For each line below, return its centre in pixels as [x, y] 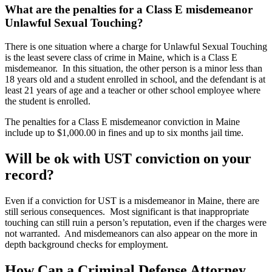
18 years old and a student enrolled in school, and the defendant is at [135, 80]
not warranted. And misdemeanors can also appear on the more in [131, 233]
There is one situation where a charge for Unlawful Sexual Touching [136, 47]
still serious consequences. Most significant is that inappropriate [127, 211]
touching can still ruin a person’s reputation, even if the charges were [136, 222]
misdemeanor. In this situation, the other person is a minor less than [134, 69]
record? [31, 175]
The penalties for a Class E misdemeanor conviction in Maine [122, 122]
